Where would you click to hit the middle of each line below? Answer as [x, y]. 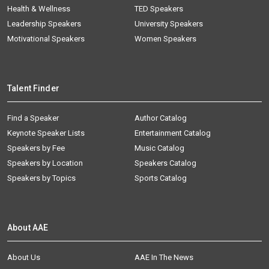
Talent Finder [33, 88]
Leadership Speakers [44, 23]
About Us [24, 257]
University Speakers [169, 23]
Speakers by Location [45, 163]
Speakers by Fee [36, 148]
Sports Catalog [161, 178]
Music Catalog [159, 148]
